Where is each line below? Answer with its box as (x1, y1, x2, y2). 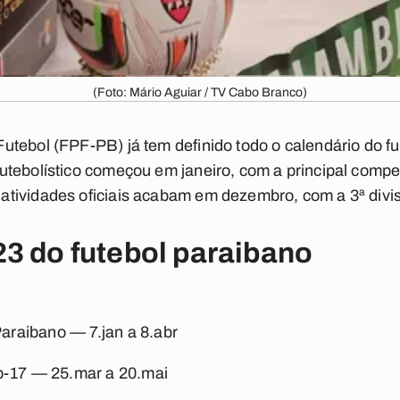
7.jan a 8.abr (89, 323, 179, 341)
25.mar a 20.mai (51, 364, 168, 382)
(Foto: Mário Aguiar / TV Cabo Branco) (93, 86, 307, 99)
